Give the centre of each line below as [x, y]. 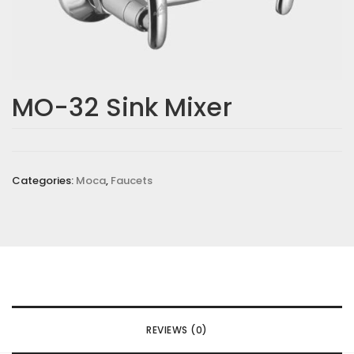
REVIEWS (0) [177, 330]
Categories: [44, 181]
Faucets [132, 181]
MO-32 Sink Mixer [122, 107]
